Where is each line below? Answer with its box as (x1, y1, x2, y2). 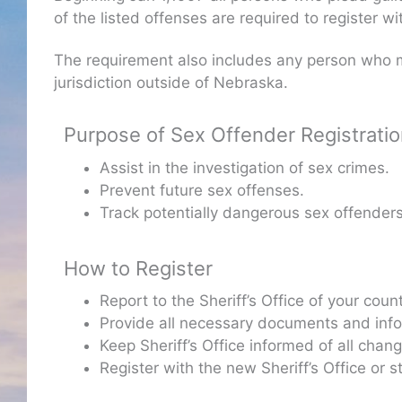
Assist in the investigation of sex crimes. (100, 158, 389, 177)
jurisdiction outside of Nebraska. (54, 73, 288, 92)
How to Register (64, 256, 214, 280)
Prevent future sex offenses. (100, 180, 304, 199)
